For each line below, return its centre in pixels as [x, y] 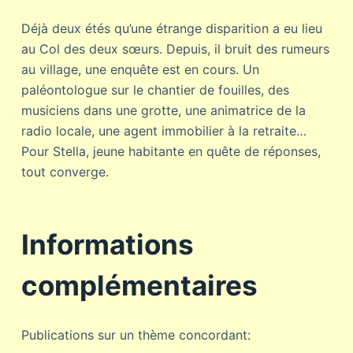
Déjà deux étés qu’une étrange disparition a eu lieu [171, 28]
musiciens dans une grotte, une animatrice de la [163, 110]
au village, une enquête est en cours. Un [140, 69]
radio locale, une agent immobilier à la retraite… [163, 131]
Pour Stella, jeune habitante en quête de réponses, [171, 151]
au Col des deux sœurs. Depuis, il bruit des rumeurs [175, 49]
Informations [107, 244]
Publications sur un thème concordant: [136, 334]
